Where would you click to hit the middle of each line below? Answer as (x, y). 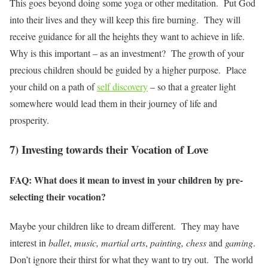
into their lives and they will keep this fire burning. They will (125, 20)
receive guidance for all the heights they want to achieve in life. (129, 36)
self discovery (122, 87)
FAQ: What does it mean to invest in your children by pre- (126, 180)
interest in (29, 243)
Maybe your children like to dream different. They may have (124, 226)
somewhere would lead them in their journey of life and (113, 103)
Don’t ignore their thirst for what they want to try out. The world (131, 260)
